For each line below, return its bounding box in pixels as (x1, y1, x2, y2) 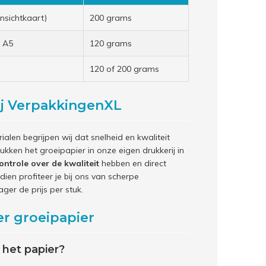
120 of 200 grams (90, 64, 159, 74)
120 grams (90, 38, 132, 49)
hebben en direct (99, 158, 166, 169)
